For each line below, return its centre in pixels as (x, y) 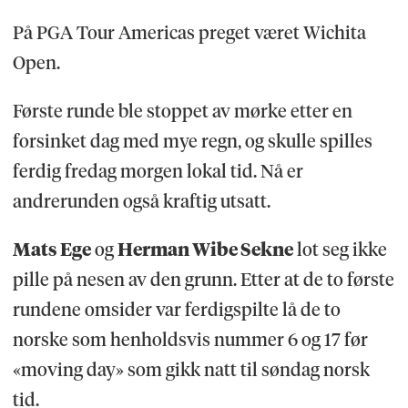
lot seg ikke (340, 250)
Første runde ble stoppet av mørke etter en (182, 112)
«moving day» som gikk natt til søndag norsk (191, 370)
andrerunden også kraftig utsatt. (141, 202)
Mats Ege (51, 250)
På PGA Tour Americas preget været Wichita (189, 33)
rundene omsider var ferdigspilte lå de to (176, 310)
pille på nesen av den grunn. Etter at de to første (203, 280)
